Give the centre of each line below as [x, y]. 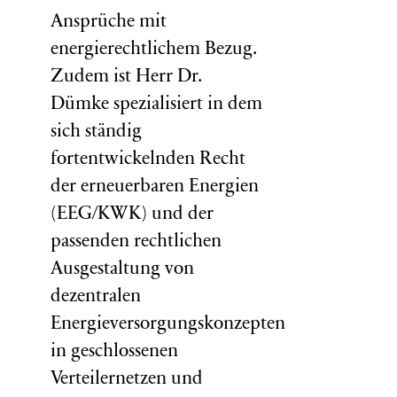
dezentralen [95, 298]
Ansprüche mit [108, 23]
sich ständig [96, 133]
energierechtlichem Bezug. [153, 51]
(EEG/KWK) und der [132, 215]
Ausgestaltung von [122, 270]
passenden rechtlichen [136, 243]
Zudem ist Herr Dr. [125, 78]
